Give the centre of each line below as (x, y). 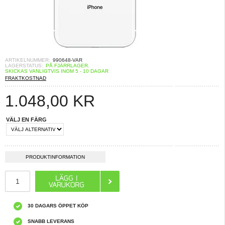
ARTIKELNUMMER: (28, 60)
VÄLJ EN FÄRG (26, 120)
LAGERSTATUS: (24, 66)
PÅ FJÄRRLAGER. (68, 66)
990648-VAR (68, 60)
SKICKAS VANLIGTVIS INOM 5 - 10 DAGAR (57, 71)
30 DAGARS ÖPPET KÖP (58, 206)
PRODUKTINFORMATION (55, 157)
